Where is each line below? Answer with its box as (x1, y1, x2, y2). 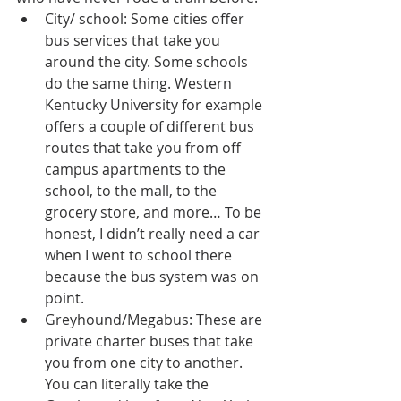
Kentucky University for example (45, 95, 266, 115)
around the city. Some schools (45, 52, 252, 73)
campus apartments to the (45, 159, 229, 180)
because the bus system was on (45, 267, 262, 287)
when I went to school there (45, 245, 235, 266)
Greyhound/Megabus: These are (45, 310, 266, 330)
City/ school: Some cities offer (45, 9, 248, 30)
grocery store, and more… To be (45, 202, 265, 223)
